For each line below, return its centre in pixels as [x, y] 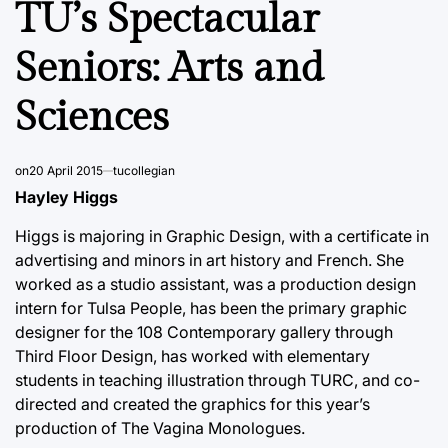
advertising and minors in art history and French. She [209, 259]
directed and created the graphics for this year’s [192, 403]
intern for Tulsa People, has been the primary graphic [211, 307]
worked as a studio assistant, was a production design [215, 283]
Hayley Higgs [66, 196]
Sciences [92, 117]
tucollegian [144, 170]
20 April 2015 [66, 170]
